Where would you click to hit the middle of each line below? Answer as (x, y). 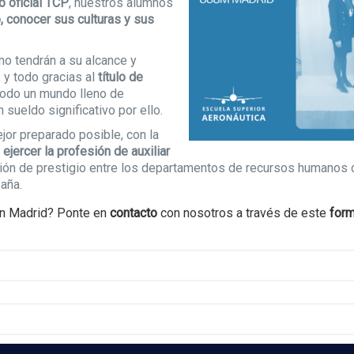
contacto (134, 213)
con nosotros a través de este (244, 213)
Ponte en (84, 213)
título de (121, 77)
